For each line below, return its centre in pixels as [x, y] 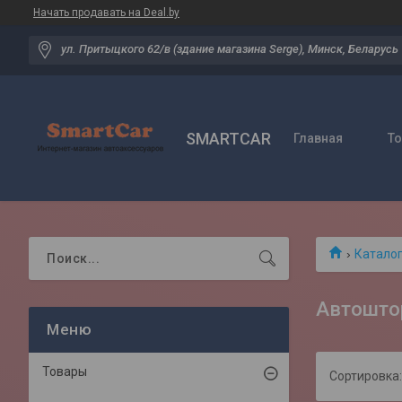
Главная [318, 138]
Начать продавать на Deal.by [106, 13]
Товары [65, 371]
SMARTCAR [228, 138]
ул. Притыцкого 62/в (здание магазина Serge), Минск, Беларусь [230, 49]
